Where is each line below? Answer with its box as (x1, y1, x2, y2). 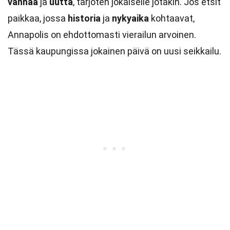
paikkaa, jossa (8, 13, 68, 24)
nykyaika (112, 13, 149, 24)
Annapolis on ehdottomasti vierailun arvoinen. (8, 29, 196, 40)
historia (68, 13, 101, 24)
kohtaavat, (149, 13, 195, 24)
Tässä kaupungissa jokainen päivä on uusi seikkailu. (8, 46, 221, 56)
